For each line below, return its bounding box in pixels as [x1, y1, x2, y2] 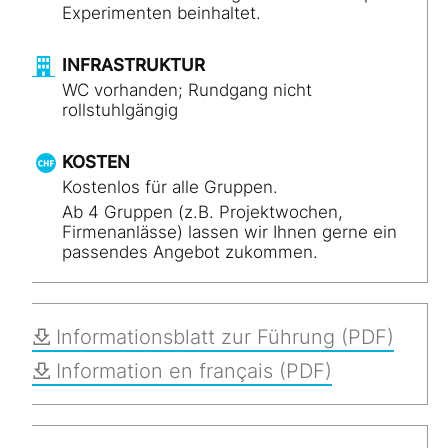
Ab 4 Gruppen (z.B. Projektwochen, [62, 202, 343, 222]
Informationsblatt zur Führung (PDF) [56, 325, 394, 349]
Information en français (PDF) [56, 359, 332, 383]
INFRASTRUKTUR [62, 55, 205, 75]
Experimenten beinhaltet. [62, 3, 261, 23]
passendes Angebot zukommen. [62, 242, 318, 262]
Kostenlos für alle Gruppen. [62, 177, 283, 197]
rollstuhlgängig [62, 100, 178, 120]
